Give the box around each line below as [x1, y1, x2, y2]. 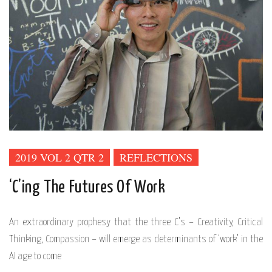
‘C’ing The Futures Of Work [9, 178, 166, 196]
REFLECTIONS [120, 149, 192, 165]
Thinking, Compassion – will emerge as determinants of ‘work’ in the [9, 234, 263, 245]
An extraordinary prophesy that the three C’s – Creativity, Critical [9, 217, 263, 228]
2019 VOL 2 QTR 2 [15, 149, 104, 165]
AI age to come [9, 251, 61, 262]
